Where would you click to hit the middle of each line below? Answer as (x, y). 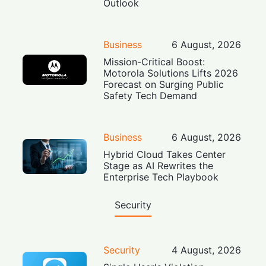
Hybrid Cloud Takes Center (165, 155)
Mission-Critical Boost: (154, 62)
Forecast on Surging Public (164, 85)
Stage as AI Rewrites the (159, 166)
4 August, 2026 (206, 250)
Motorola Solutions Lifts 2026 (171, 73)
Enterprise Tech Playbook (161, 177)
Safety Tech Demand (151, 96)
